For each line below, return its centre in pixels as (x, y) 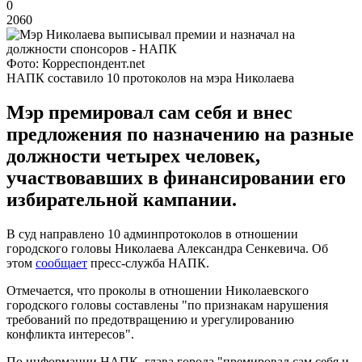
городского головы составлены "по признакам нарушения (167, 305)
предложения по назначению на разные (180, 134)
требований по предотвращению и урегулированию (150, 319)
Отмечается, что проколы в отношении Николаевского (158, 290)
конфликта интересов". (70, 334)
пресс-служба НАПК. (148, 263)
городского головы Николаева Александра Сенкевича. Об (167, 248)
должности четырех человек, (133, 156)
